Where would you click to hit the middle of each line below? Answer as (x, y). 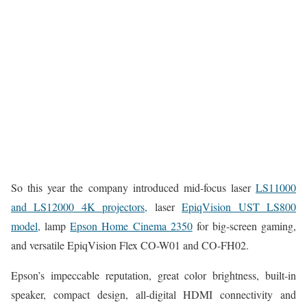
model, (26, 226)
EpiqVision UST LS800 (239, 207)
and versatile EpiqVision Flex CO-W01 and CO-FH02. (130, 245)
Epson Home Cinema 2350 (131, 226)
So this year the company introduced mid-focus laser (133, 188)
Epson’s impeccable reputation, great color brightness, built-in (153, 275)
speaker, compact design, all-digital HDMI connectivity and (153, 295)
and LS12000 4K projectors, (79, 207)
